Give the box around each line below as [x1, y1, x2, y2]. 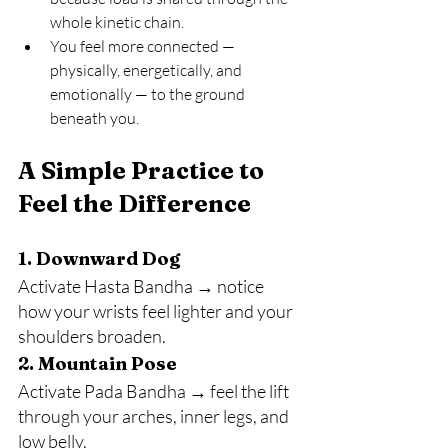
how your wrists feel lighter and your [18, 300, 296, 322]
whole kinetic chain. [50, 12, 184, 32]
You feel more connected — [50, 36, 238, 56]
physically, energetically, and [50, 60, 245, 80]
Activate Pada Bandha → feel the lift [18, 380, 292, 402]
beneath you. [50, 108, 139, 128]
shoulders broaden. [18, 325, 166, 347]
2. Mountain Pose [18, 352, 177, 375]
